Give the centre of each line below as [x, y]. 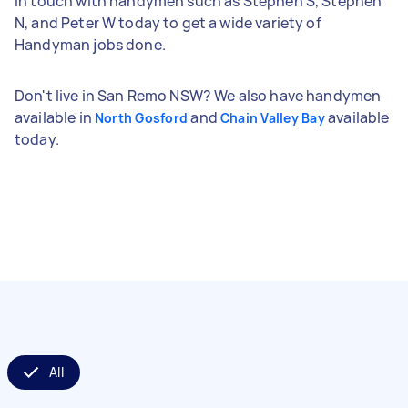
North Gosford [141, 117]
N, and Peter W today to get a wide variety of [168, 22]
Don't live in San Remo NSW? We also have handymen [198, 95]
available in [55, 117]
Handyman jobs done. [90, 44]
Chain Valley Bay [272, 117]
